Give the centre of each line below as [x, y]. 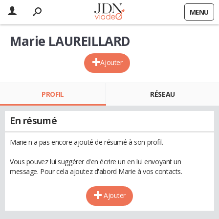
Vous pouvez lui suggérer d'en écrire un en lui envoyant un [96, 162]
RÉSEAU [163, 94]
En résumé [33, 121]
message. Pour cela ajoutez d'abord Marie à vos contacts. [96, 171]
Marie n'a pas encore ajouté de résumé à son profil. [87, 142]
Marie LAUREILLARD [70, 41]
